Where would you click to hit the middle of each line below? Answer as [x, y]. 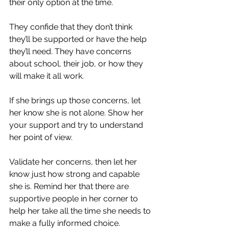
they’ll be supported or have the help [79, 39]
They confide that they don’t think [72, 27]
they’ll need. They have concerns [71, 52]
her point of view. [42, 138]
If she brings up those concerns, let [76, 101]
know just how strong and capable [75, 174]
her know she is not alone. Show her [77, 113]
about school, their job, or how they [77, 64]
